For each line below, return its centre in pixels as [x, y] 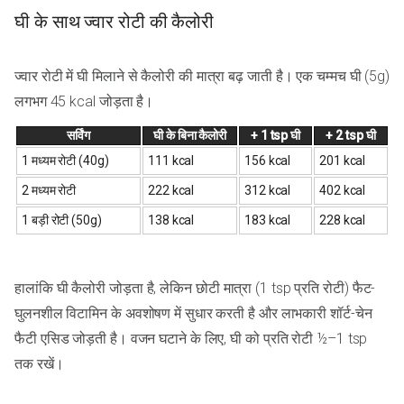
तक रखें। [39, 363]
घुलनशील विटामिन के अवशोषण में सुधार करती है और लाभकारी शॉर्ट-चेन [193, 313]
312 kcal [268, 190]
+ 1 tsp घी [275, 135]
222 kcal [171, 190]
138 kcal [171, 220]
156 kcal [268, 160]
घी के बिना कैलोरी [190, 135]
